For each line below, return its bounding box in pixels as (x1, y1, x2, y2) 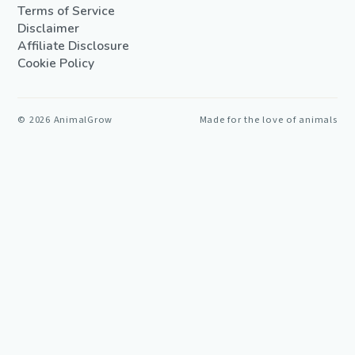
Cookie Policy (17, 54, 95, 72)
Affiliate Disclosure (17, 36, 130, 55)
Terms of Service (17, 2, 116, 20)
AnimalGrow (53, 112, 113, 127)
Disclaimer (17, 19, 80, 37)
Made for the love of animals (199, 112, 338, 127)
